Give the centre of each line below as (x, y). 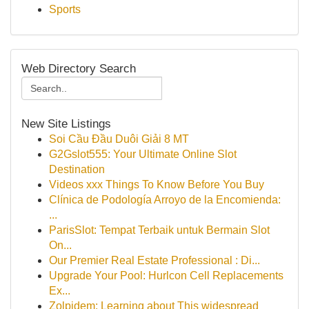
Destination (77, 169)
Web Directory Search (79, 68)
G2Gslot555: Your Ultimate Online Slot (143, 154)
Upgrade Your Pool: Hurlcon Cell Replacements (166, 276)
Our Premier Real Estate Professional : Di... (154, 260)
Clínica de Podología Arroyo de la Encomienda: (165, 200)
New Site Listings (66, 123)
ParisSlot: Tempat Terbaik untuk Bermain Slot (159, 230)
